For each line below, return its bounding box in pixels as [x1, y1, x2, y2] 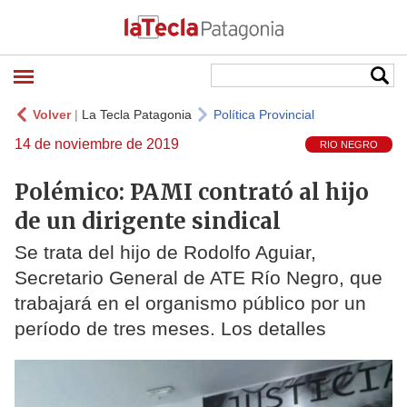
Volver [33, 107, 71, 122]
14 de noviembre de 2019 [15, 136, 179, 152]
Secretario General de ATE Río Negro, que [15, 267, 382, 289]
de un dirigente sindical [15, 206, 281, 235]
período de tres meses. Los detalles [15, 318, 326, 340]
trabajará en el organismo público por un [15, 293, 366, 314]
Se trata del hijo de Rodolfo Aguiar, [15, 242, 316, 263]
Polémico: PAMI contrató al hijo [15, 177, 369, 206]
